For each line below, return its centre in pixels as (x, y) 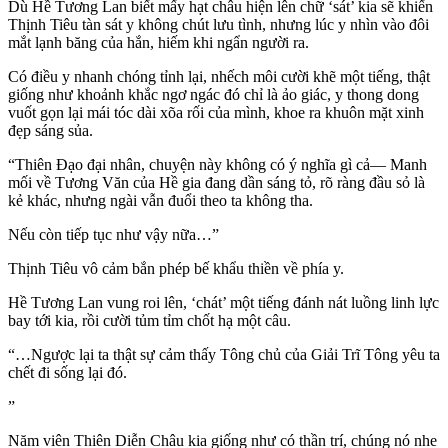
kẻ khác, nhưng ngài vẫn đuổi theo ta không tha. (160, 201)
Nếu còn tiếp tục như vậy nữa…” (113, 235)
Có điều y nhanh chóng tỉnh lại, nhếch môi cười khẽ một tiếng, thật (219, 77)
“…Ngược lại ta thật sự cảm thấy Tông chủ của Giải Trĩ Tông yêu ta (224, 355)
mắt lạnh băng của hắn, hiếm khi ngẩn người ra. (158, 43)
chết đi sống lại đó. (67, 373)
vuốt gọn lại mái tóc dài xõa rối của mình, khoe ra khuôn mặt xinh (216, 113)
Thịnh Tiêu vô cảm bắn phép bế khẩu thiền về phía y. (176, 269)
